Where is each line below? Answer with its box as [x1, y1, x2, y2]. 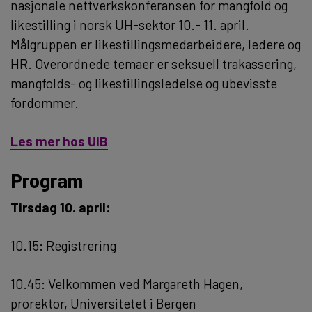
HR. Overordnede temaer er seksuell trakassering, [10, 55, 297, 72]
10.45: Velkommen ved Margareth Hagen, [10, 275, 243, 292]
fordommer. [10, 94, 79, 111]
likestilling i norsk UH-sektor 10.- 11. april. [10, 16, 249, 33]
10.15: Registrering [10, 237, 116, 254]
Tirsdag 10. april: [10, 199, 111, 216]
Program [10, 169, 83, 193]
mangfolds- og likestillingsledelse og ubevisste [10, 75, 277, 91]
